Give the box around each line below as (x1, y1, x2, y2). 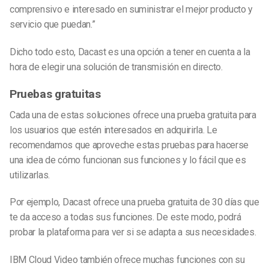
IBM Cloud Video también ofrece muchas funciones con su (10, 254, 245, 266)
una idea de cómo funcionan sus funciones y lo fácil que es (10, 154, 246, 166)
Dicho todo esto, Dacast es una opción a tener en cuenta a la (10, 46, 250, 58)
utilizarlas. (10, 169, 50, 181)
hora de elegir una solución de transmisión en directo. (10, 61, 223, 73)
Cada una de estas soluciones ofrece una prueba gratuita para (10, 109, 256, 121)
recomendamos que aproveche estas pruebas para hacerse (10, 139, 249, 151)
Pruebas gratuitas (10, 86, 101, 101)
